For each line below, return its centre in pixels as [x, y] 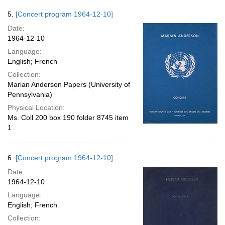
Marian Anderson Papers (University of [69, 84]
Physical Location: [36, 107]
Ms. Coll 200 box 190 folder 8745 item [68, 118]
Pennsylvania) [30, 94]
